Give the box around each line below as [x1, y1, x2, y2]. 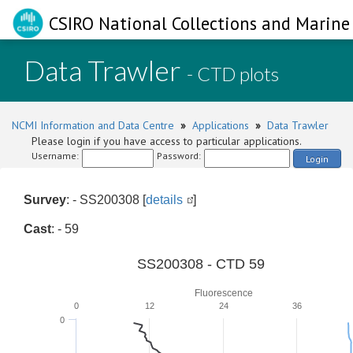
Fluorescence [194, 288, 253, 299]
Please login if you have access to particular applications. [32, 134, 302, 148]
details [146, 193, 183, 206]
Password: [157, 150, 201, 162]
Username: [32, 150, 79, 162]
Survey [24, 193, 66, 206]
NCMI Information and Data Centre [12, 118, 174, 132]
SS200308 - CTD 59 [137, 256, 265, 272]
